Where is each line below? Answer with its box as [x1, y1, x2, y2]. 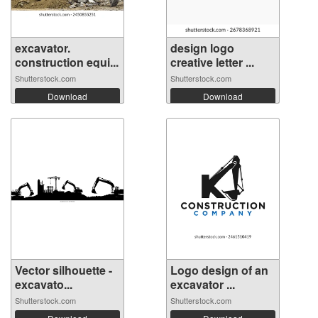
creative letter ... [170, 54, 254, 71]
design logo [170, 40, 234, 57]
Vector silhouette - [15, 262, 112, 279]
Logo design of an [170, 262, 268, 279]
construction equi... [15, 54, 119, 71]
